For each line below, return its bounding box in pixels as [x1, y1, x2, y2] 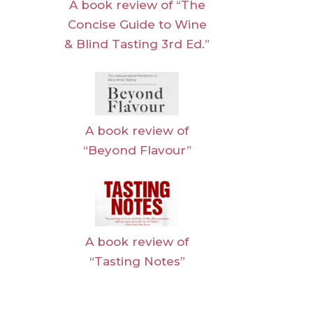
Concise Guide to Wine [67, 17, 207, 32]
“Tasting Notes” [89, 254, 185, 269]
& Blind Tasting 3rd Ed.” [64, 37, 210, 52]
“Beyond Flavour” [82, 143, 191, 157]
